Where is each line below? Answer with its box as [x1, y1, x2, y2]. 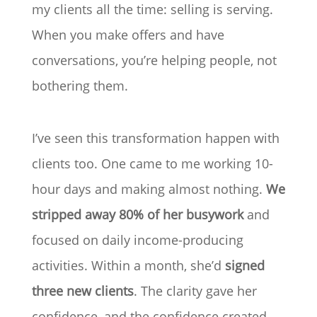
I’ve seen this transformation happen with [31, 129, 279, 147]
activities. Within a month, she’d [31, 257, 225, 275]
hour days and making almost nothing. [31, 180, 263, 198]
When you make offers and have [31, 26, 224, 44]
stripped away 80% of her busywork [31, 206, 243, 224]
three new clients [31, 282, 134, 300]
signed [224, 257, 265, 275]
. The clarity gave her [133, 282, 257, 300]
